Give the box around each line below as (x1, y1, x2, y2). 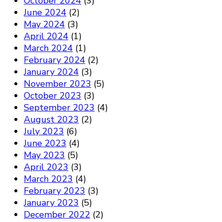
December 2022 (24, 209, 90, 221)
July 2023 (24, 125, 64, 138)
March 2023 (24, 173, 73, 185)
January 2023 (24, 197, 79, 209)
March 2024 (24, 42, 73, 55)
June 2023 (24, 137, 66, 150)
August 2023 (24, 113, 79, 126)
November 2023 (24, 78, 91, 90)
